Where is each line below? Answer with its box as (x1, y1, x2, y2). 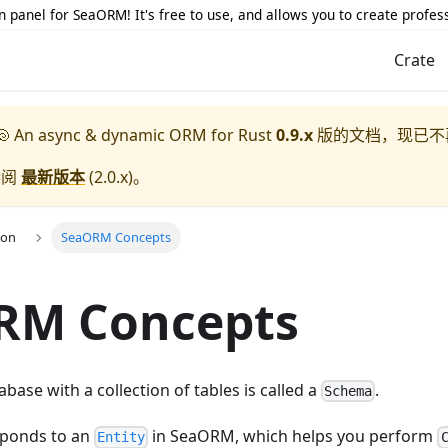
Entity (97, 429, 146, 446)
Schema (324, 383, 373, 400)
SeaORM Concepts (60, 228, 171, 247)
